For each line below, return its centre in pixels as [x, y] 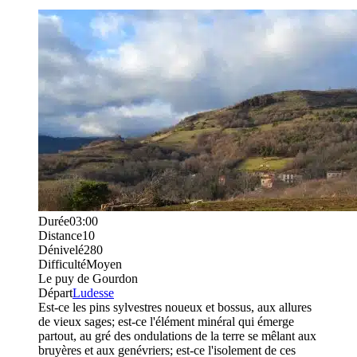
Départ [55, 292]
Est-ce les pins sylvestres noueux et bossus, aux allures [175, 307]
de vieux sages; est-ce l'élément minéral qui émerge [166, 321]
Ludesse [93, 292]
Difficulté [62, 264]
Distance [60, 235]
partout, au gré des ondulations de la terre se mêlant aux [177, 335]
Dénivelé [61, 249]
